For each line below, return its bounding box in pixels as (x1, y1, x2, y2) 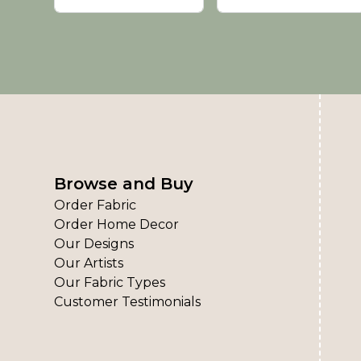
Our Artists (54, 255, 124, 271)
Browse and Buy (54, 173, 194, 193)
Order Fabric (54, 197, 137, 213)
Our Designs (54, 235, 135, 251)
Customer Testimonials (54, 293, 201, 309)
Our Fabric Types (54, 274, 166, 290)
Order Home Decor (54, 216, 180, 232)
